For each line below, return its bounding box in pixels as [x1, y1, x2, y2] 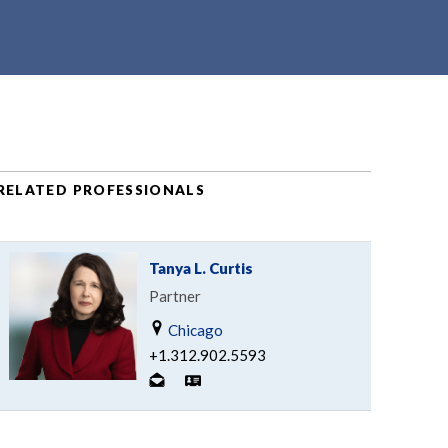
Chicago [164, 320, 223, 339]
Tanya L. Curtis [148, 258, 253, 277]
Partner [148, 286, 201, 305]
